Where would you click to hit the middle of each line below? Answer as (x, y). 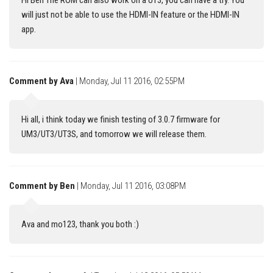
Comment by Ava (41, 81)
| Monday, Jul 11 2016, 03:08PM (131, 186)
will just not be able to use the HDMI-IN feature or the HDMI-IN (130, 15)
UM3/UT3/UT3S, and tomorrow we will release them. (114, 134)
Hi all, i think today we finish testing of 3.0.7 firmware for (121, 120)
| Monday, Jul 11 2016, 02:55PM (130, 81)
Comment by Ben (42, 186)
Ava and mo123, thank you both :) (80, 225)
